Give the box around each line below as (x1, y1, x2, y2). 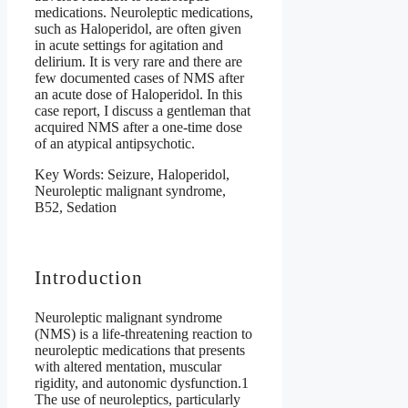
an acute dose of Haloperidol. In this (35, 86, 242, 102)
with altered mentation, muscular (35, 359, 221, 375)
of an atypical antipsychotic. (35, 135, 195, 151)
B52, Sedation (35, 199, 117, 215)
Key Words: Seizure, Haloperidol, (35, 166, 229, 182)
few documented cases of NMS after (35, 69, 244, 86)
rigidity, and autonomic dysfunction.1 (35, 375, 249, 392)
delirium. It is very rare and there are (35, 53, 242, 69)
